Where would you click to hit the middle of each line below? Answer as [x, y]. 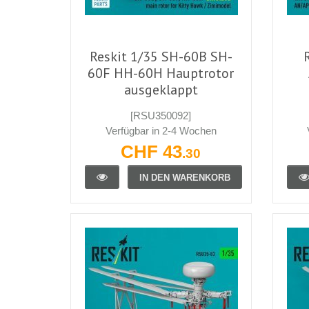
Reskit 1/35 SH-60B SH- [161, 56]
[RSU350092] [161, 115]
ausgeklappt [161, 89]
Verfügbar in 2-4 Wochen [161, 130]
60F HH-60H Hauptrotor [161, 73]
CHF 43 [152, 151]
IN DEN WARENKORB [185, 177]
